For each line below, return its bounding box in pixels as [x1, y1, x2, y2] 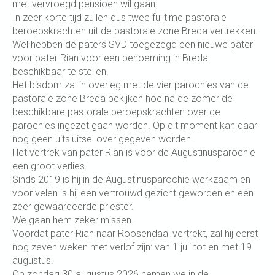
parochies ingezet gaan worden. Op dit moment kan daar [12, 120, 257, 131]
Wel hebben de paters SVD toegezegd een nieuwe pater [12, 39, 253, 50]
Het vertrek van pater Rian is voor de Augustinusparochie [12, 147, 255, 158]
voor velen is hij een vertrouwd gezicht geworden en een [12, 187, 254, 199]
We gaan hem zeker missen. [12, 214, 134, 226]
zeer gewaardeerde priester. [12, 201, 134, 212]
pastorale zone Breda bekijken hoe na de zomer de [12, 93, 233, 104]
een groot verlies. [12, 160, 87, 172]
